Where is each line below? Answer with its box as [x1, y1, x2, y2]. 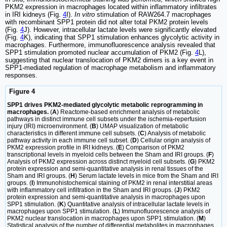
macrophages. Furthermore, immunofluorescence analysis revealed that [5, 41, 215, 49]
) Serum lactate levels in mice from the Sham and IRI [75, 172, 218, 180]
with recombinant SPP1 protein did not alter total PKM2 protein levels [5, 18, 208, 26]
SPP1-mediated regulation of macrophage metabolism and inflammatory [5, 64, 216, 72]
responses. [5, 71, 37, 80]
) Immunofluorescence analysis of [118, 208, 210, 215]
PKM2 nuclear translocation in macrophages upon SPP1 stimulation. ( [7, 215, 199, 222]
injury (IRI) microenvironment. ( [7, 123, 92, 130]
